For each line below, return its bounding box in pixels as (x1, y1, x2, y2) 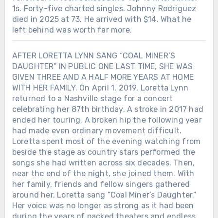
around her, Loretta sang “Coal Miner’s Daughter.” (12, 190, 197, 200)
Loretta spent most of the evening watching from (12, 136, 201, 146)
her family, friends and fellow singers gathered (12, 179, 190, 189)
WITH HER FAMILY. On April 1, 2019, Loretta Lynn (12, 83, 189, 92)
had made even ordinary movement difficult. (12, 126, 182, 135)
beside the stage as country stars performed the (12, 147, 196, 157)
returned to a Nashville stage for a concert (12, 93, 173, 103)
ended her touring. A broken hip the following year (12, 115, 202, 125)
